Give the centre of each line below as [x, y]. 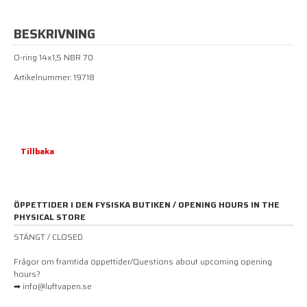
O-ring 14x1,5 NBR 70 [53, 57]
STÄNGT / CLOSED [48, 236]
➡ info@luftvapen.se [53, 286]
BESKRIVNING [54, 34]
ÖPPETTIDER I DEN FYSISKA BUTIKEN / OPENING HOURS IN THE [147, 204]
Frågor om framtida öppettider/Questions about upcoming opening [143, 261]
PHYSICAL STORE [50, 217]
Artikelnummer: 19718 [54, 77]
